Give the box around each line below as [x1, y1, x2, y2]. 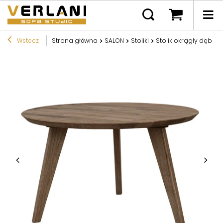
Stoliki [131, 36, 149, 45]
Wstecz [15, 36, 39, 45]
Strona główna [52, 36, 98, 45]
